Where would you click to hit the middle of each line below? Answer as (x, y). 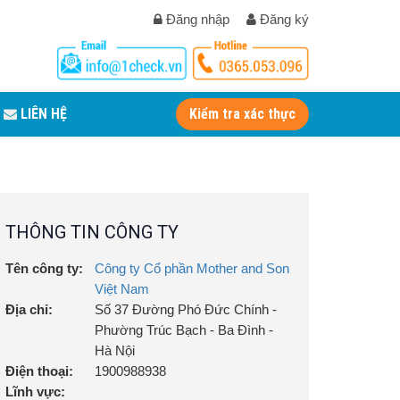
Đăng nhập (196, 19)
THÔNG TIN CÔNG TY (92, 232)
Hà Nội (115, 350)
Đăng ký (283, 19)
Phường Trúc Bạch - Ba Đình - (184, 330)
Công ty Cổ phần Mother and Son (192, 268)
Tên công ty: (44, 268)
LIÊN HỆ (42, 114)
